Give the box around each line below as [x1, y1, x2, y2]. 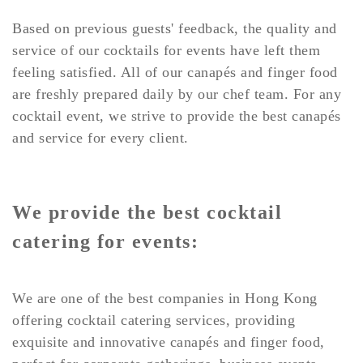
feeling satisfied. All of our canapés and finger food [12, 63, 338, 80]
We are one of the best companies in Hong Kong [12, 289, 318, 306]
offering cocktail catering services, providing [12, 311, 295, 328]
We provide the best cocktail [12, 201, 282, 223]
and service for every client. [12, 129, 189, 146]
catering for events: [12, 230, 199, 252]
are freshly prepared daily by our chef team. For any [12, 85, 341, 102]
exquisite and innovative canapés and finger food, [12, 333, 325, 350]
